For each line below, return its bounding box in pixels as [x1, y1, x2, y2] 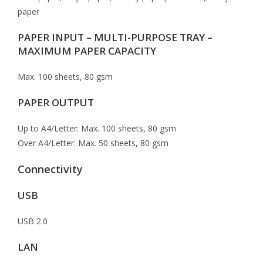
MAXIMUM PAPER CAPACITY [18, 44, 156, 58]
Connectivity [18, 162, 83, 176]
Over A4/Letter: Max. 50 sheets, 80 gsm [18, 137, 168, 149]
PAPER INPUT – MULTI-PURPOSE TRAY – [18, 31, 213, 44]
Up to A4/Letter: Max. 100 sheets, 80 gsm [18, 123, 176, 134]
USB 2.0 [18, 215, 48, 227]
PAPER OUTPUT [18, 96, 94, 109]
